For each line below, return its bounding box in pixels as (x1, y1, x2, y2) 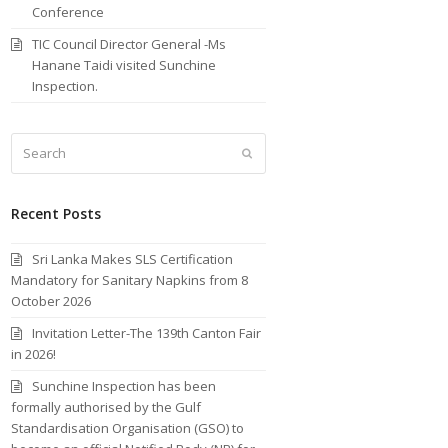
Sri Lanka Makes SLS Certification (32, 249, 234, 268)
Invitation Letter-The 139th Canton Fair (32, 323, 262, 342)
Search (11, 133, 55, 152)
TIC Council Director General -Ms (32, 34, 227, 53)
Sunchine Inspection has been (32, 376, 217, 395)
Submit (252, 145, 290, 161)
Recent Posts (11, 203, 102, 223)
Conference (32, 2, 105, 21)
